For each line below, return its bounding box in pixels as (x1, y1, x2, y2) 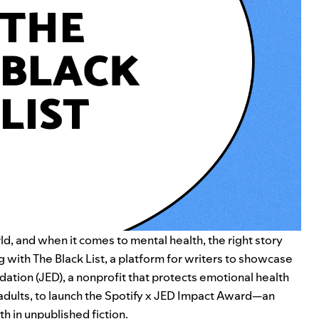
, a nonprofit (63, 269, 128, 285)
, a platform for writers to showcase (105, 251, 293, 266)
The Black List (33, 251, 105, 266)
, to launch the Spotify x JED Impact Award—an (30, 288, 275, 303)
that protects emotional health (128, 269, 289, 285)
